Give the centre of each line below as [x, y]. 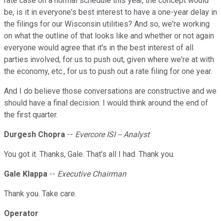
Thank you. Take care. [40, 194]
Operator [21, 214]
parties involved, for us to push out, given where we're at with [109, 60]
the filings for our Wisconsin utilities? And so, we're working [107, 24]
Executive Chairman [92, 174]
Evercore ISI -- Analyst [112, 135]
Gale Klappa [26, 174]
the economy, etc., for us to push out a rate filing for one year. [108, 72]
